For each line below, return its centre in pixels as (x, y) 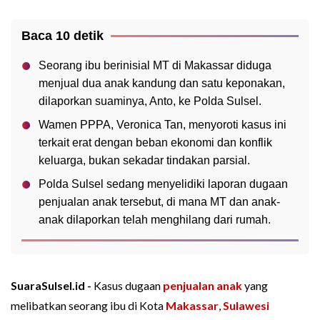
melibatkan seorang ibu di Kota (88, 306)
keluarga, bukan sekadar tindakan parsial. (144, 161)
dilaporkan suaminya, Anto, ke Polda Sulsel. (150, 101)
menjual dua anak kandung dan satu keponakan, (162, 84)
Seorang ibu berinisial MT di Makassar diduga (155, 66)
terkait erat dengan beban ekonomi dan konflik (155, 143)
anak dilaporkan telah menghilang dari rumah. (155, 220)
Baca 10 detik (62, 36)
